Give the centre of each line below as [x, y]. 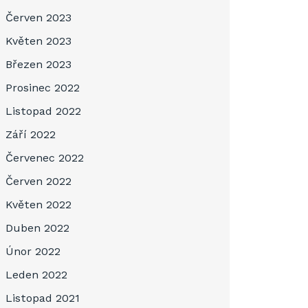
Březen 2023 [38, 64]
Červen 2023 [38, 18]
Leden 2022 [36, 275]
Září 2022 [31, 134]
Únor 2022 [33, 251]
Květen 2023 [38, 41]
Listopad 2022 [43, 111]
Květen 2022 [38, 205]
